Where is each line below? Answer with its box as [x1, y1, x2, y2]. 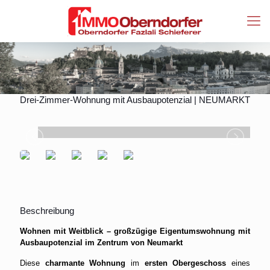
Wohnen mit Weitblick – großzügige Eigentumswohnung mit [20, 226, 250, 236]
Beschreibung [20, 205, 74, 216]
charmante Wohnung [45, 258, 126, 268]
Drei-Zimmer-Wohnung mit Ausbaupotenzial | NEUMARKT [20, 94, 250, 105]
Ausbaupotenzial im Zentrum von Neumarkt [20, 237, 183, 247]
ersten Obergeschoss [144, 258, 227, 268]
